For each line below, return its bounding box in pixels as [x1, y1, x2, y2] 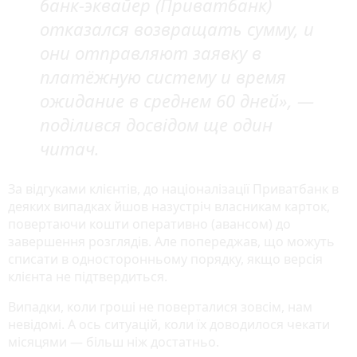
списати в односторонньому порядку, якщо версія [8, 249, 323, 268]
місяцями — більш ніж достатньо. [8, 332, 219, 351]
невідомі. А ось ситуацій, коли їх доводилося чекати [8, 315, 330, 333]
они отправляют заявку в [40, 40, 261, 65]
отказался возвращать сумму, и [40, 16, 314, 41]
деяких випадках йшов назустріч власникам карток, [8, 197, 330, 215]
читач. [40, 135, 100, 160]
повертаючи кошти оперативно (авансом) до [8, 214, 291, 233]
